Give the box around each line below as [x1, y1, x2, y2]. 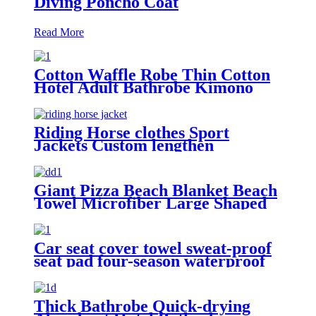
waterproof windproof [34, 148, 194, 167]
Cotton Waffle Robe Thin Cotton [34, 65, 270, 84]
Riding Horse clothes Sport [34, 123, 229, 142]
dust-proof [34, 264, 109, 283]
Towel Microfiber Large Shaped [34, 193, 267, 212]
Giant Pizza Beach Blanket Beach [34, 181, 277, 200]
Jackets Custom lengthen [34, 135, 214, 154]
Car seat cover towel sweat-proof [34, 238, 272, 257]
